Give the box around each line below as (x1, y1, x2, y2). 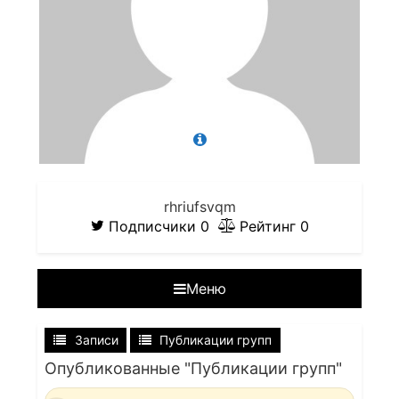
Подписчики (108, 217, 200, 235)
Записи (74, 332, 118, 347)
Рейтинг (239, 217, 300, 235)
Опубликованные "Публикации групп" (45, 358, 342, 378)
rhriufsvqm (163, 198, 236, 216)
